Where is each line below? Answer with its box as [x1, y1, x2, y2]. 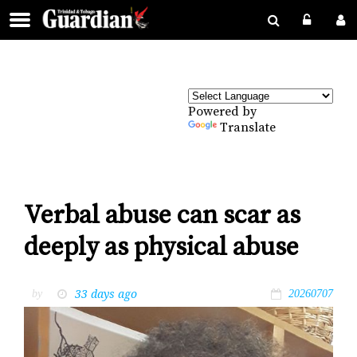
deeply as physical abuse [24, 232, 299, 265]
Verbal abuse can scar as [24, 200, 300, 233]
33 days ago [75, 285, 137, 301]
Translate [220, 120, 276, 135]
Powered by [188, 104, 257, 120]
